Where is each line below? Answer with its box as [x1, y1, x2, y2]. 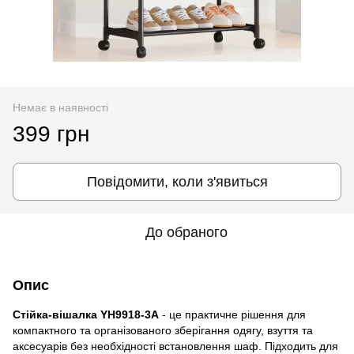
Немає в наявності [13, 100, 108, 114]
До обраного [145, 224, 228, 240]
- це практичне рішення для [159, 307, 306, 321]
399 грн [13, 121, 89, 146]
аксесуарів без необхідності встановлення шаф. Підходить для [13, 339, 338, 352]
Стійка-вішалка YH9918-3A [13, 307, 159, 321]
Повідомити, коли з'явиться [86, 173, 268, 190]
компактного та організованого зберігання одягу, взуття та [13, 323, 313, 337]
